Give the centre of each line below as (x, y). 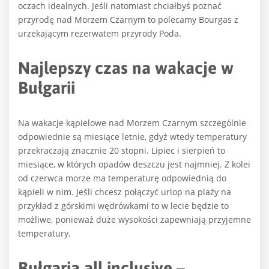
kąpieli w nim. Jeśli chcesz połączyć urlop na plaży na (125, 192)
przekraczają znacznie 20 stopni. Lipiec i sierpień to (122, 151)
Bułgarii (47, 88)
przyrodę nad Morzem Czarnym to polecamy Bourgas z (128, 20)
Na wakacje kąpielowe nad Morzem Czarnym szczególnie (132, 123)
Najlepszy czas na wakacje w (126, 68)
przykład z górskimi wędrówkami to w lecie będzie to (123, 206)
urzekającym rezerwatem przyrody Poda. (100, 34)
